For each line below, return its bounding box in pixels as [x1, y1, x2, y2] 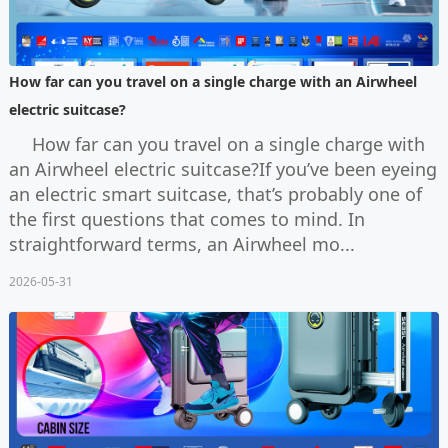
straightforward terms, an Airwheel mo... [8, 231, 355, 256]
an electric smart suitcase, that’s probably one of [8, 181, 422, 206]
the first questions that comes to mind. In [8, 206, 365, 231]
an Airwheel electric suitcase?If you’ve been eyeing [8, 156, 437, 181]
